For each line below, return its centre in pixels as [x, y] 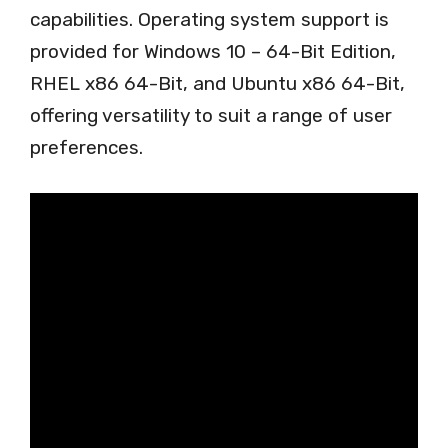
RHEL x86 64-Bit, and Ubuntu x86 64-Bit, [217, 83]
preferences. [86, 147]
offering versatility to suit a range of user [211, 115]
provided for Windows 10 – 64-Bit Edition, [213, 51]
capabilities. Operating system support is [209, 19]
